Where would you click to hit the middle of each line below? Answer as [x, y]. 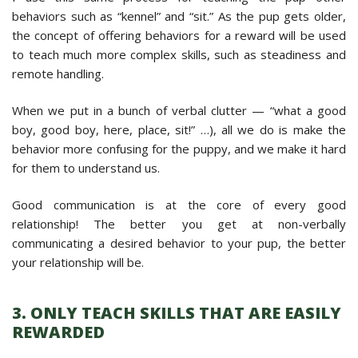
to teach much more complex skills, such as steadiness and [179, 54]
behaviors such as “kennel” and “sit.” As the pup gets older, [179, 16]
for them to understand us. [86, 167]
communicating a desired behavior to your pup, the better [179, 243]
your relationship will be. [78, 262]
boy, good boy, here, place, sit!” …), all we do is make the [179, 129]
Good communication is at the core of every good [179, 204]
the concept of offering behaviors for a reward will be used [179, 35]
